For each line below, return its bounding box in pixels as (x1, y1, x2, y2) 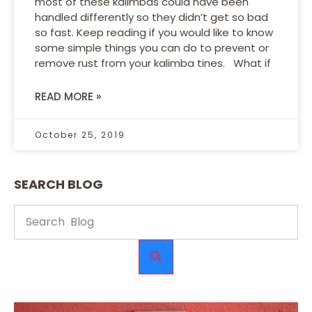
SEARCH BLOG (14, 175, 103, 193)
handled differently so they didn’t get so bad (35, 9, 268, 24)
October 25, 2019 (35, 128, 125, 141)
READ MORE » (35, 88, 101, 104)
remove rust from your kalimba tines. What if (35, 55, 271, 70)
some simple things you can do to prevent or (35, 40, 269, 55)
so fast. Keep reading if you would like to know (35, 24, 273, 40)
